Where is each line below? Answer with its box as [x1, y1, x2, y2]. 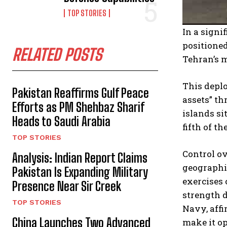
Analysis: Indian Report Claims [12, 150, 147, 165]
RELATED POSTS [12, 45, 102, 64]
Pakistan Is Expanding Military [12, 165, 148, 179]
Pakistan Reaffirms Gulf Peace [12, 86, 149, 100]
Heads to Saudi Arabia [12, 114, 110, 129]
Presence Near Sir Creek [12, 179, 121, 194]
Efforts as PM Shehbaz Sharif [12, 100, 144, 115]
